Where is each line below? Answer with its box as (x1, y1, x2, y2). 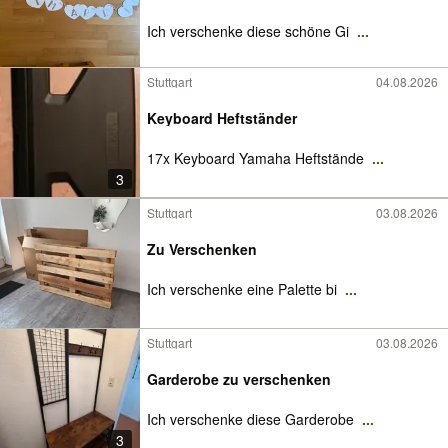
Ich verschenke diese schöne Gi (147, 21, 353, 41)
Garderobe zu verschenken (147, 369, 331, 389)
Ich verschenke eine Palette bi (147, 279, 341, 299)
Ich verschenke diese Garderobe (147, 409, 358, 429)
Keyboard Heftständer (147, 108, 297, 128)
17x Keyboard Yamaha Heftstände (147, 148, 368, 168)
